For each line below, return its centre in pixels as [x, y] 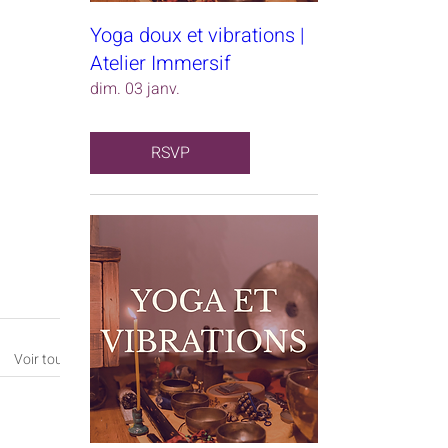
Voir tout [41, 359]
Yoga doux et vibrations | [197, 35]
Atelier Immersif [160, 63]
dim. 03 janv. [135, 89]
